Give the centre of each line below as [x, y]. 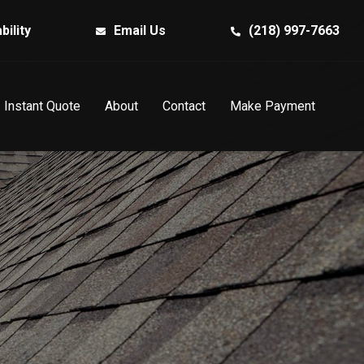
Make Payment [273, 106]
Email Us [140, 30]
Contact [184, 106]
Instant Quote [42, 106]
